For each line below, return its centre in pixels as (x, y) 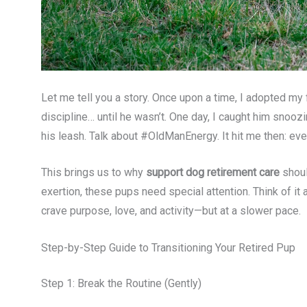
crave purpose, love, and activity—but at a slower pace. (171, 211)
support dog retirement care (213, 173)
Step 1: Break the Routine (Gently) (121, 283)
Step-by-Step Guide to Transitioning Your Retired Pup (168, 247)
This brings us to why (94, 173)
